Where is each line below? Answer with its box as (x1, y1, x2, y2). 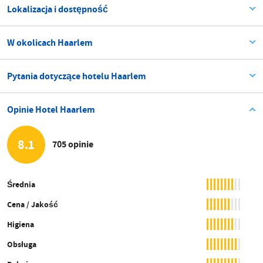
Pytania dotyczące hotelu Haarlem (7, 69, 146, 82)
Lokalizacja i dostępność (7, 2, 108, 15)
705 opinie (52, 138, 93, 151)
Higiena (7, 218, 34, 230)
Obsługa (7, 238, 36, 249)
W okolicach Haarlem (7, 36, 93, 49)
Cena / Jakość (7, 198, 58, 210)
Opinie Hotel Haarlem (7, 103, 95, 116)
